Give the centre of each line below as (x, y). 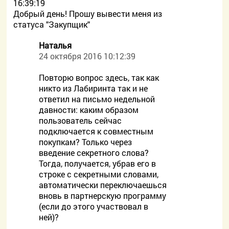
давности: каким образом (89, 110)
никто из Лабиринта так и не (94, 88)
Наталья (55, 45)
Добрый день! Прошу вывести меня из (88, 14)
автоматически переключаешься (103, 185)
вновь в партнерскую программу (103, 196)
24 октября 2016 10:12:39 (87, 56)
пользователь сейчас (81, 120)
